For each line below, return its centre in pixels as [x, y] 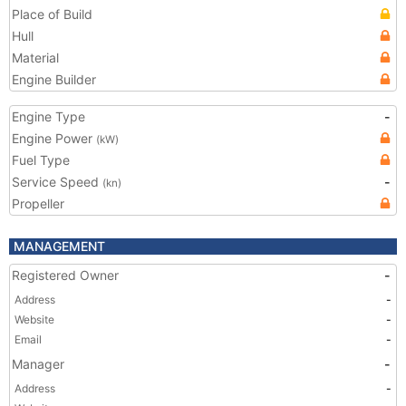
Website [34, 319]
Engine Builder [54, 79]
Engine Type [48, 116]
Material [35, 58]
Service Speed [57, 182]
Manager [38, 364]
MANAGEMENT [59, 246]
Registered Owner [65, 275]
